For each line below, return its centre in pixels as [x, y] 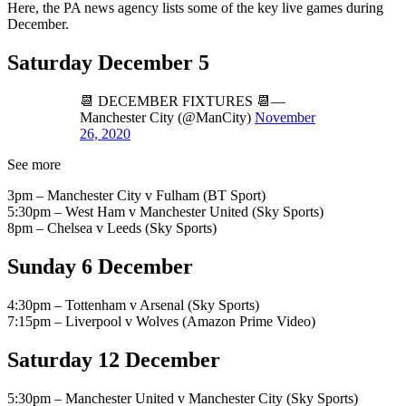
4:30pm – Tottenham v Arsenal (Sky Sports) [133, 304]
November [285, 118]
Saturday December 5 [108, 63]
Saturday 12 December [114, 359]
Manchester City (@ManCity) [167, 118]
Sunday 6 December [100, 267]
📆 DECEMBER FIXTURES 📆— [183, 101]
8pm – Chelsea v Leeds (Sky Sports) [112, 228]
